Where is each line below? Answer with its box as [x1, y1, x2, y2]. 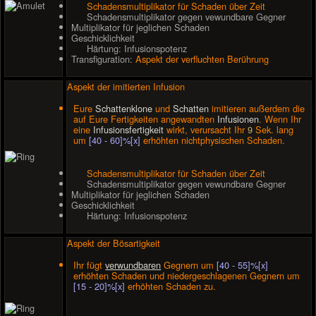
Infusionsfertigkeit [93, 122, 164, 136]
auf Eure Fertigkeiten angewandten [73, 111, 218, 126]
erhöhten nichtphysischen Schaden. [140, 133, 286, 147]
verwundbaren [105, 257, 162, 272]
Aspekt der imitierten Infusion [67, 79, 185, 93]
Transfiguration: [71, 52, 135, 66]
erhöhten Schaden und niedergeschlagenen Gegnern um [73, 268, 300, 282]
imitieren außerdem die [209, 101, 305, 115]
